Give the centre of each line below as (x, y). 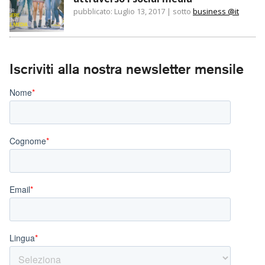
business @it (216, 12)
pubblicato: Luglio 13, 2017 (119, 12)
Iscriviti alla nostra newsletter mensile (127, 69)
